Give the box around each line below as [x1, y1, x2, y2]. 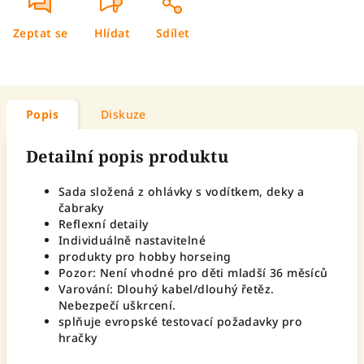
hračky [58, 330, 97, 345]
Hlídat [93, 25, 131, 41]
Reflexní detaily [58, 216, 149, 232]
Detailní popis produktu [26, 145, 229, 167]
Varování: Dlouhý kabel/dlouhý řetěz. [58, 281, 275, 297]
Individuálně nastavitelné [58, 232, 206, 248]
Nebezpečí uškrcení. [58, 297, 176, 313]
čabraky [58, 200, 104, 215]
